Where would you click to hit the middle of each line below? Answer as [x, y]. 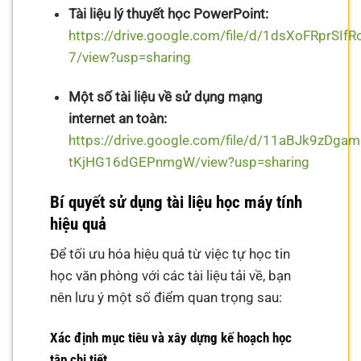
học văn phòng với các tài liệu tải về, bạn [171, 276]
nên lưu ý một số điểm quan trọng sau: [166, 298]
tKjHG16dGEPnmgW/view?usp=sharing [189, 162]
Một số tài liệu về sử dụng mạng [165, 97]
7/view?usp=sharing [129, 57]
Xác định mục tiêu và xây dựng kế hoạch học [171, 338]
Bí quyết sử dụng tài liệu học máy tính [176, 202]
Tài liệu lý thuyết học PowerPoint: [168, 13]
